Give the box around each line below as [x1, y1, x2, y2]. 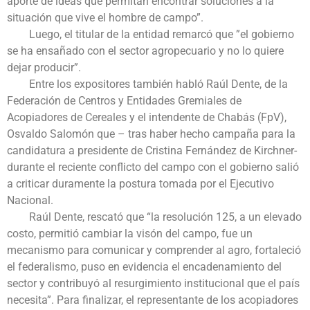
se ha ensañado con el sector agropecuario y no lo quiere [7, 44, 284, 58]
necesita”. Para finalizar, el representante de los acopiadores [7, 293, 298, 307]
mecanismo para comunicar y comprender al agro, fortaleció [7, 244, 301, 257]
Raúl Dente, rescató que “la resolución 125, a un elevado [7, 210, 302, 224]
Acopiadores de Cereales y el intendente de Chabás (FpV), [7, 111, 286, 125]
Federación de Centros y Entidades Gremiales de [7, 94, 241, 108]
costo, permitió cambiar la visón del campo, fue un [7, 227, 253, 241]
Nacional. [7, 194, 53, 208]
